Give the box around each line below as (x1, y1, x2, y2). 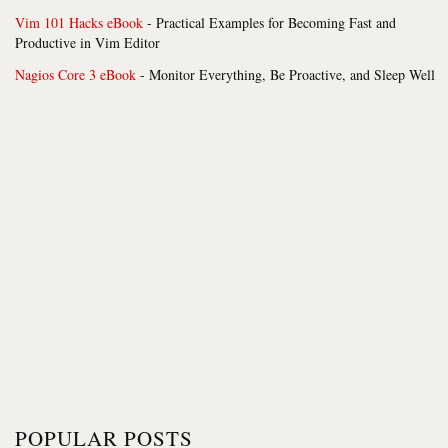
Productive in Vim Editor (15, 32, 160, 52)
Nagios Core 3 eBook (15, 64, 136, 84)
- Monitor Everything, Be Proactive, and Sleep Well (136, 64, 435, 84)
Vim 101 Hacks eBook (15, 12, 143, 32)
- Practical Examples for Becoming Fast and (143, 12, 396, 32)
